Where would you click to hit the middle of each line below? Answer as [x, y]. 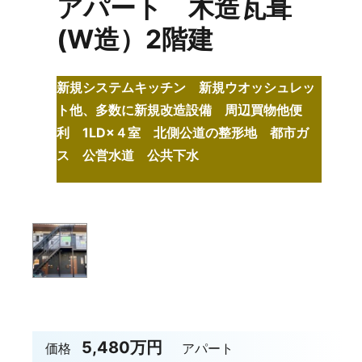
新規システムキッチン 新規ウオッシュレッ [186, 88]
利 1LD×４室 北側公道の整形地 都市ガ [183, 133]
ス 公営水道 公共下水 [128, 156]
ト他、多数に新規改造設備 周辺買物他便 [180, 110]
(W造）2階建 [135, 40]
